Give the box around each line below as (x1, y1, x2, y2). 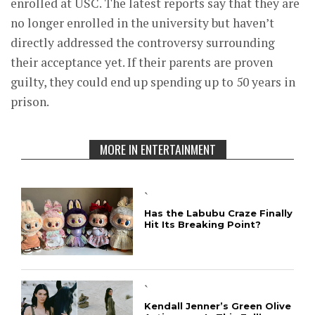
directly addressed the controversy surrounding (11, 34, 275, 51)
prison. (11, 94, 49, 110)
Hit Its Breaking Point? (143, 219, 261, 231)
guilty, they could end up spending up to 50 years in (11, 74, 295, 91)
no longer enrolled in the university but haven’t (11, 15, 274, 32)
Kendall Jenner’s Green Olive (143, 300, 291, 311)
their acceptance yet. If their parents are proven (11, 54, 273, 71)
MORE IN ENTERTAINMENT (99, 140, 216, 159)
